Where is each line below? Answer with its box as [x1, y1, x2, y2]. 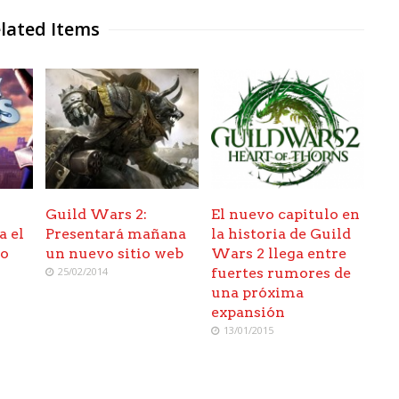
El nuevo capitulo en [211, 206, 361, 224]
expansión [211, 304, 286, 322]
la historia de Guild [211, 225, 352, 243]
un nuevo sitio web [45, 245, 184, 263]
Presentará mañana [45, 225, 187, 243]
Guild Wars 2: [45, 206, 148, 224]
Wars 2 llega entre [211, 245, 347, 263]
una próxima [211, 284, 305, 302]
